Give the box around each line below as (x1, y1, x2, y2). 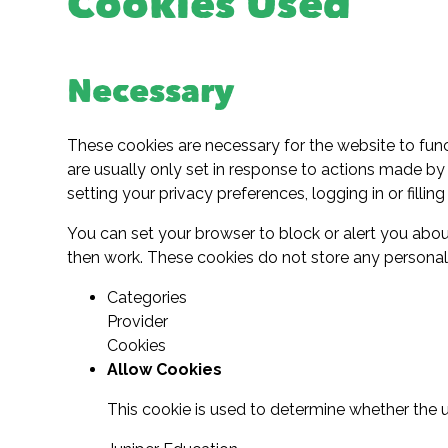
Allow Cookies (107, 360, 223, 379)
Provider (107, 312, 169, 331)
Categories (107, 288, 188, 307)
